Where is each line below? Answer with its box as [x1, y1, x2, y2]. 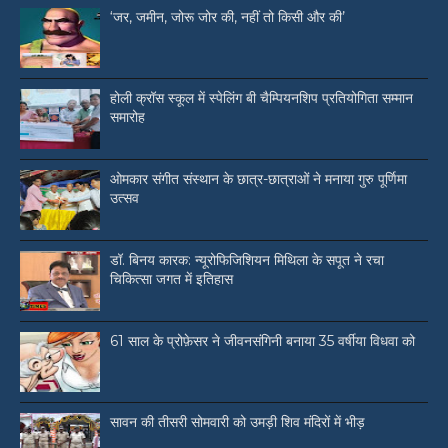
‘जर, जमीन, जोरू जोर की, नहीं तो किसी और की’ [110, 8, 345, 27]
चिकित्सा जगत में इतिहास [110, 270, 233, 289]
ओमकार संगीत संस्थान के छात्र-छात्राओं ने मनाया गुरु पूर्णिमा [110, 170, 407, 189]
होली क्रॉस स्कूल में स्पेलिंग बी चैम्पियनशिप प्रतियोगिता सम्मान [110, 89, 413, 108]
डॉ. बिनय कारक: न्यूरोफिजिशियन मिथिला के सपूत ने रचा [110, 251, 384, 270]
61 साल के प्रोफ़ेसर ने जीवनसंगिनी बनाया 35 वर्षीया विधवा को [110, 332, 415, 351]
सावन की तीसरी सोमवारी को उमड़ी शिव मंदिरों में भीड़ [110, 413, 365, 432]
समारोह [110, 108, 145, 127]
